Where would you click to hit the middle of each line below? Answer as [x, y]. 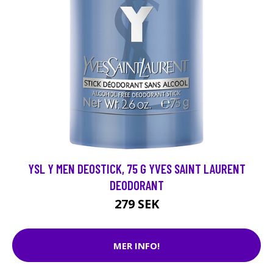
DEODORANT [136, 185]
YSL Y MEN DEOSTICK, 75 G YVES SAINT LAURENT [136, 168]
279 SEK [136, 204]
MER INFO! [136, 245]
